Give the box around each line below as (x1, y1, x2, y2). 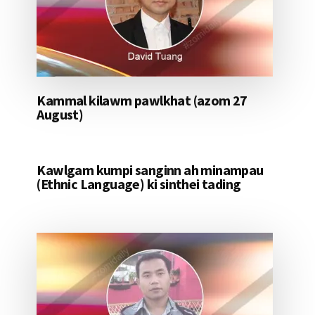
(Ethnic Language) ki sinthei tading (37, 175, 241, 193)
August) (37, 105, 84, 124)
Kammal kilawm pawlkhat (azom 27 (37, 91, 247, 110)
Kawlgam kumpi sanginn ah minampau (37, 161, 264, 179)
